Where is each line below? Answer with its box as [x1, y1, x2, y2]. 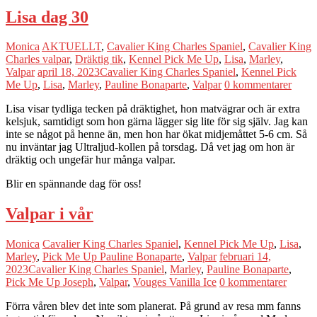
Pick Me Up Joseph [6, 276, 93, 289]
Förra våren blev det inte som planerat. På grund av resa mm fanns [6, 300, 301, 313]
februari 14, [219, 250, 271, 263]
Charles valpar [6, 53, 69, 66]
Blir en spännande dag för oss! [6, 178, 142, 190]
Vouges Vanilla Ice [133, 276, 217, 289]
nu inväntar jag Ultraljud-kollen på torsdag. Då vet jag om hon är [6, 141, 294, 154]
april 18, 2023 [38, 66, 100, 79]
